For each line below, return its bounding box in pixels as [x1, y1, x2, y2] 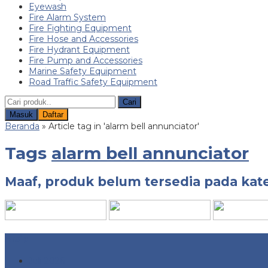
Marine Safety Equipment [29, 65, 136, 77]
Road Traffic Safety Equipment [29, 76, 157, 87]
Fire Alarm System [29, 11, 106, 23]
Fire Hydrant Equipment [29, 44, 130, 55]
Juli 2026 [29, 255, 65, 266]
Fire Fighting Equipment [29, 22, 132, 33]
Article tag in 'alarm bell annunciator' [48, 120, 199, 132]
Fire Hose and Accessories [29, 33, 138, 44]
